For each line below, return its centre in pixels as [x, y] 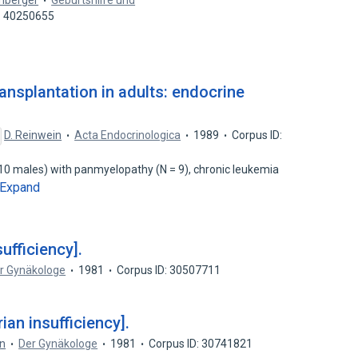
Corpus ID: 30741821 [201, 344]
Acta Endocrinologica [128, 135]
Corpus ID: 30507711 [169, 270]
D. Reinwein [33, 135]
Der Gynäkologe [58, 344]
